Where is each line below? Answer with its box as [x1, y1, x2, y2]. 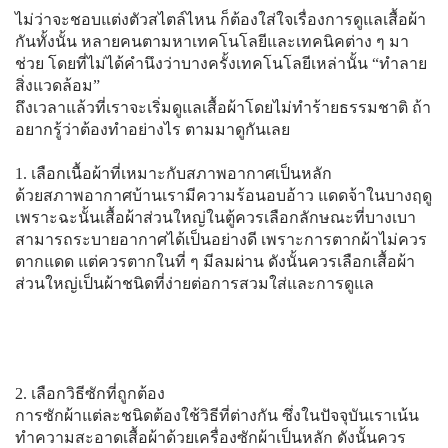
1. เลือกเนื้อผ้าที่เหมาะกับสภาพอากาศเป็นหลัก [15, 165, 332, 183]
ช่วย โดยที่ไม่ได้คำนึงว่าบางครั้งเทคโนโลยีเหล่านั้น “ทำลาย [15, 55, 427, 73]
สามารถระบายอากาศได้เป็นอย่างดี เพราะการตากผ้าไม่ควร [15, 231, 427, 249]
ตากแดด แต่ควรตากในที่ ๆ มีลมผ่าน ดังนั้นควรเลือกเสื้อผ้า [15, 253, 415, 271]
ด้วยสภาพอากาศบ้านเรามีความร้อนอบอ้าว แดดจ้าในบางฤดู [15, 187, 432, 205]
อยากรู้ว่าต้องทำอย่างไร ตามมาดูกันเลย [15, 121, 290, 139]
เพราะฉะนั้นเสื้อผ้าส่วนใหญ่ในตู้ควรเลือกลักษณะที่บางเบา [15, 209, 416, 227]
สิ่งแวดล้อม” [15, 77, 100, 95]
